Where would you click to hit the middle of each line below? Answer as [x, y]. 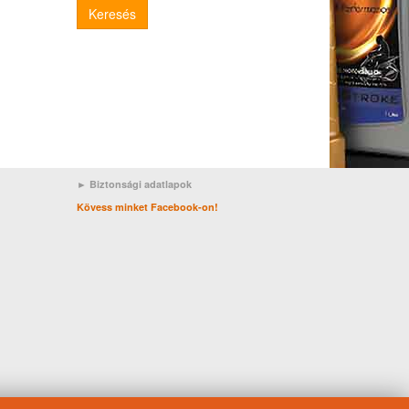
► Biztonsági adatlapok [134, 184]
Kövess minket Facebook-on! [147, 207]
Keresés [112, 14]
